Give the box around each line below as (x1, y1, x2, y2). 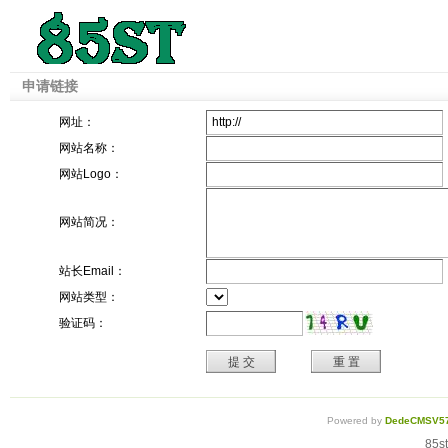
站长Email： (59, 264, 126, 278)
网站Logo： (59, 167, 123, 181)
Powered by (326, 415, 385, 426)
